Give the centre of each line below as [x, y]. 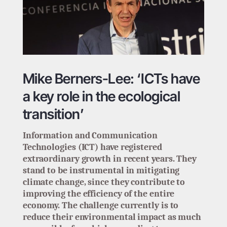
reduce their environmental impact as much [112, 217]
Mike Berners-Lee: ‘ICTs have [111, 78]
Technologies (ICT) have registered [92, 147]
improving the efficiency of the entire [99, 194]
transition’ [53, 114]
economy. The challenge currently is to [101, 206]
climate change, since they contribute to [104, 182]
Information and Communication [90, 136]
